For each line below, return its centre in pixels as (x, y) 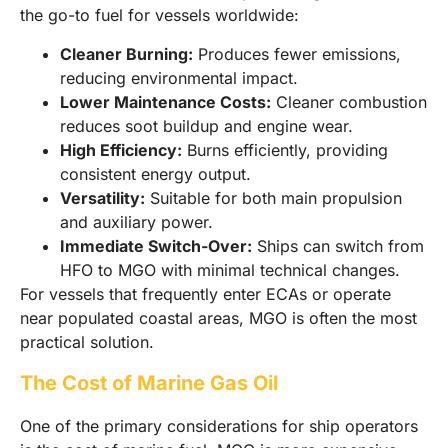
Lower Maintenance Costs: (165, 101)
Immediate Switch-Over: (156, 245)
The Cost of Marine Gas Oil (149, 382)
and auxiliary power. (136, 221)
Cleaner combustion (349, 101)
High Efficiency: (121, 149)
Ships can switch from (338, 245)
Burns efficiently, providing (285, 149)
